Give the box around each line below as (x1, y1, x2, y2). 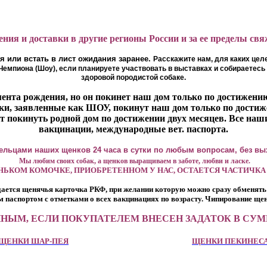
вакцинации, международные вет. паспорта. (39, 124, 228, 134)
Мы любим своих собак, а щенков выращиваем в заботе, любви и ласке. (18, 157, 250, 165)
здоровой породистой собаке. (81, 73, 186, 82)
